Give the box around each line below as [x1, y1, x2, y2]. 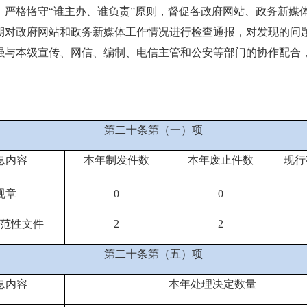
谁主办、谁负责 [53, 5, 130, 17]
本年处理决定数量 [168, 278, 257, 290]
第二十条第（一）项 [103, 124, 204, 136]
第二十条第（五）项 [103, 248, 204, 260]
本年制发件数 [83, 154, 150, 166]
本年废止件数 [187, 154, 254, 166]
